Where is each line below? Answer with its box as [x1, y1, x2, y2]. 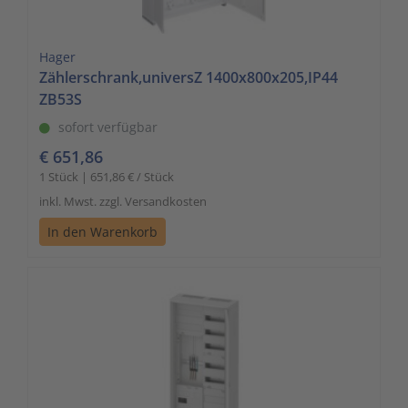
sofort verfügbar [58, 117, 158, 136]
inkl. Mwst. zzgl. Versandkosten [39, 192, 207, 209]
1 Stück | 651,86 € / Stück [39, 168, 174, 185]
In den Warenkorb [47, 222, 158, 240]
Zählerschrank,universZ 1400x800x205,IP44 [39, 66, 338, 87]
